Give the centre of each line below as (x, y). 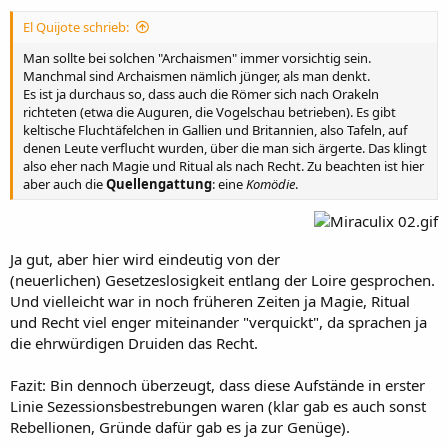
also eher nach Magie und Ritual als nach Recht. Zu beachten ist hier (223, 165)
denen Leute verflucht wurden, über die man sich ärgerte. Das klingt (225, 147)
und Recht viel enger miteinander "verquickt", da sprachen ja (218, 322)
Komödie (270, 183)
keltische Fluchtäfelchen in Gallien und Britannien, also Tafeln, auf (215, 129)
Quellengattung (159, 183)
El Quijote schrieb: (76, 26)
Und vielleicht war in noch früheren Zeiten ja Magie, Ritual (210, 301)
